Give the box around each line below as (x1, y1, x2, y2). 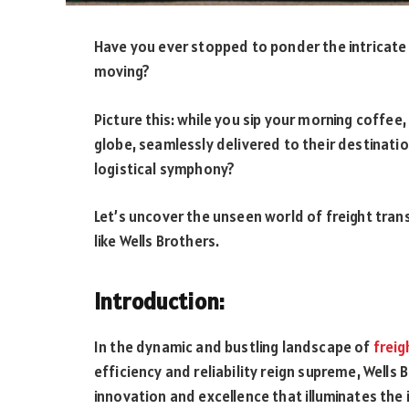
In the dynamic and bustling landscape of (94, 337, 373, 358)
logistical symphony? (94, 158, 236, 179)
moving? (94, 61, 151, 81)
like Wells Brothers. (94, 231, 220, 252)
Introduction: (94, 286, 225, 316)
